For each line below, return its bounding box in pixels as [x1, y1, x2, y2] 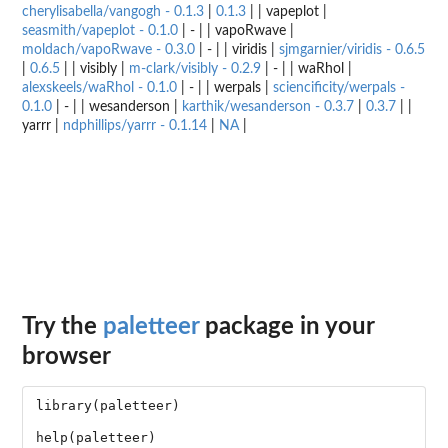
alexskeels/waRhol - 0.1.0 [22, 80, 177, 95]
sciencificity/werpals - [273, 80, 405, 95]
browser [22, 345, 111, 370]
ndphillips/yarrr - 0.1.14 [63, 118, 207, 133]
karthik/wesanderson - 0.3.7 [182, 99, 354, 114]
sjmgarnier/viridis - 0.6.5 [279, 42, 425, 57]
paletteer [103, 315, 199, 340]
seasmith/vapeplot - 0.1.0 [22, 23, 178, 38]
